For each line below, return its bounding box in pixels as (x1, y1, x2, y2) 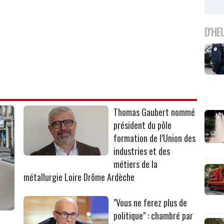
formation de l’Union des (113, 131, 196, 144)
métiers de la (113, 157, 158, 170)
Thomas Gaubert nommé (113, 105, 195, 118)
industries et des (113, 144, 170, 157)
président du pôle (113, 118, 172, 131)
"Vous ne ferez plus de (113, 195, 187, 209)
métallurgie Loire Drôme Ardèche (23, 170, 135, 183)
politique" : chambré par (113, 208, 193, 222)
